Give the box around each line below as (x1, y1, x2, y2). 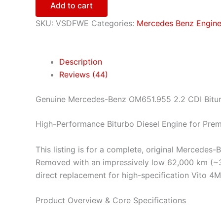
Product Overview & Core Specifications (36, 195, 186, 206)
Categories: (91, 18, 137, 29)
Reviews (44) (59, 70, 108, 80)
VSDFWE (56, 18, 89, 29)
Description (59, 57, 102, 67)
